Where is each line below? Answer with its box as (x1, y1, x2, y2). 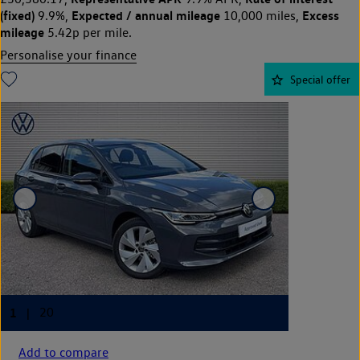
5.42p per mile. (44, 25, 132, 41)
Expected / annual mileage (72, 7, 220, 24)
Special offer (290, 72, 350, 87)
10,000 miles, (220, 8, 302, 24)
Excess (302, 7, 339, 24)
